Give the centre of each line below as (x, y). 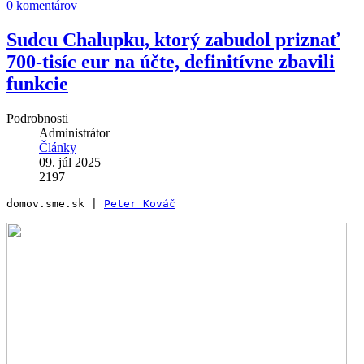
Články (58, 147)
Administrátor (74, 132)
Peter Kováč (140, 203)
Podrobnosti (37, 118)
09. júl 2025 (70, 162)
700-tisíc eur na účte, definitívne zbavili (171, 61)
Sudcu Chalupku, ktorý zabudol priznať (173, 39)
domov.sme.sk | (55, 203)
